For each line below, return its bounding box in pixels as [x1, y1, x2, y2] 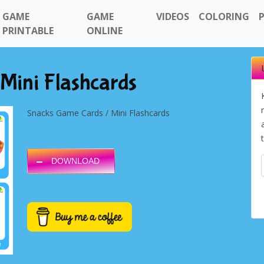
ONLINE [86, 24, 123, 37]
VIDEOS [156, 10, 190, 23]
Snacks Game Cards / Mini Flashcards [27, 107, 170, 118]
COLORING [199, 10, 250, 23]
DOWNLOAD [51, 156, 100, 166]
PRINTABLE [2, 24, 54, 37]
